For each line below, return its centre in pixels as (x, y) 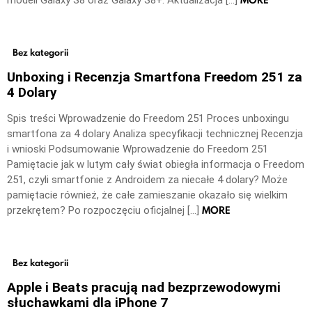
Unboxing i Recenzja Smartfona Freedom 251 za (155, 77)
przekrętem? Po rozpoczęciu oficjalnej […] (104, 211)
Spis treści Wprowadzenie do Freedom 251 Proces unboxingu (148, 119)
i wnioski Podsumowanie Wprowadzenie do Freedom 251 (138, 149)
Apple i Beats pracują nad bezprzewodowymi (144, 287)
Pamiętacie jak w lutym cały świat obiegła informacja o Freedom (156, 165)
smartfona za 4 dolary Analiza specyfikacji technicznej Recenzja (155, 134)
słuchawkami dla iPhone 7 (87, 302)
